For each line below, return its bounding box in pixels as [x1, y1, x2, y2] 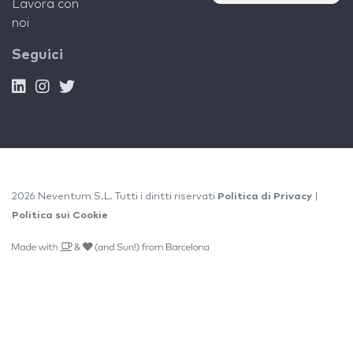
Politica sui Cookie [12, 210, 108, 221]
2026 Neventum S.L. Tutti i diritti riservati [12, 191, 217, 202]
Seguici [12, 48, 63, 62]
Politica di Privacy [217, 191, 312, 202]
